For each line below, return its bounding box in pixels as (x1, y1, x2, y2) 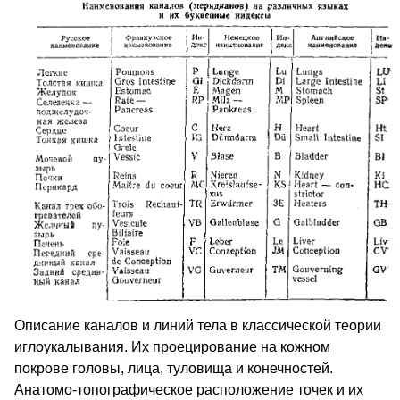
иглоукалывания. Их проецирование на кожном (14, 339, 330, 355)
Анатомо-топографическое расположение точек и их (14, 382, 363, 398)
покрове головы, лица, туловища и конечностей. (14, 361, 333, 377)
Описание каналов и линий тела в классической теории (14, 318, 381, 334)
